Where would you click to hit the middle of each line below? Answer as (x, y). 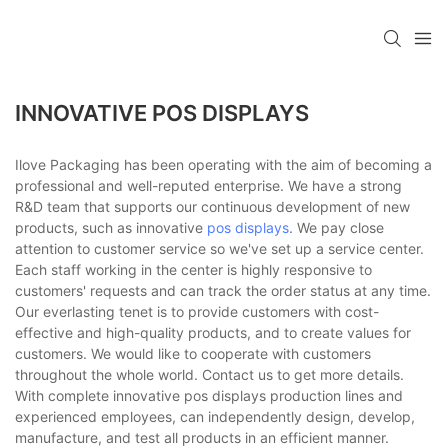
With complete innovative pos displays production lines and (209, 396)
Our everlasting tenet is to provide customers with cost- (197, 312)
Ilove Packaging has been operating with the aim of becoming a (223, 165)
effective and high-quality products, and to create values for (213, 333)
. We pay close (336, 228)
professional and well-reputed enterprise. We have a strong (208, 186)
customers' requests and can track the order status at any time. (223, 291)
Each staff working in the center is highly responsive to (193, 270)
